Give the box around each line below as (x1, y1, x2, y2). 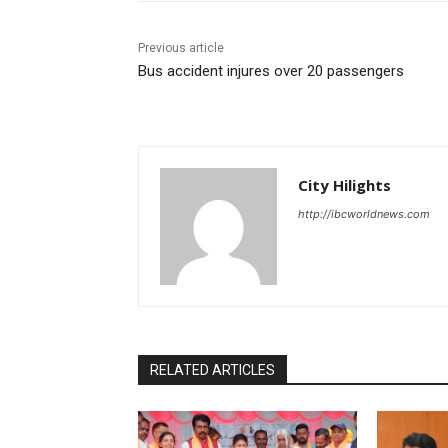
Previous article (138, 41, 224, 56)
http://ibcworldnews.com (298, 207, 430, 222)
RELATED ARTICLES (150, 362, 275, 379)
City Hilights (298, 175, 391, 196)
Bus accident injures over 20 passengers (138, 62, 404, 81)
